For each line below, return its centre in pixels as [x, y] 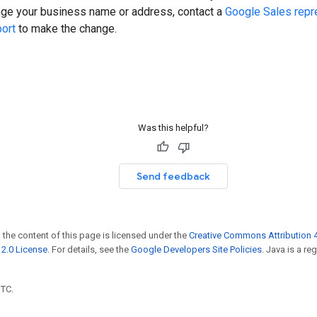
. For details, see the [89, 249]
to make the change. [66, 29]
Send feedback [173, 176]
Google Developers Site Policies [196, 249]
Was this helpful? [173, 128]
